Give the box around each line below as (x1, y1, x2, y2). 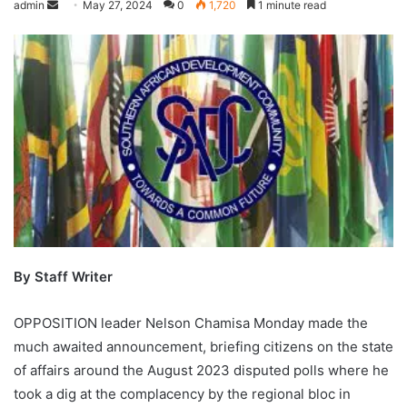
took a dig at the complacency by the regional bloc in (14, 385, 351, 403)
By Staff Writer (14, 268, 113, 286)
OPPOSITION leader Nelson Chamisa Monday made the (14, 314, 368, 333)
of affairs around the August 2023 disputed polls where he (14, 362, 389, 380)
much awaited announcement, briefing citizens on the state (14, 338, 393, 356)
